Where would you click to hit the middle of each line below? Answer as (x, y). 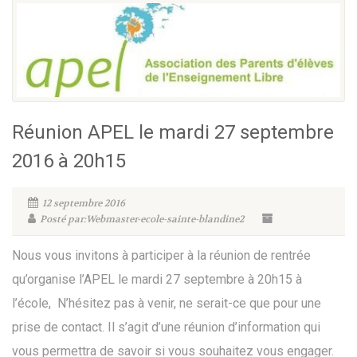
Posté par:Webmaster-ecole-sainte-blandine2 (142, 219)
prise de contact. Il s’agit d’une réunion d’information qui (166, 327)
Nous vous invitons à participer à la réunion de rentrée (161, 255)
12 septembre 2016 (84, 203)
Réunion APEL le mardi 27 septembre (173, 132)
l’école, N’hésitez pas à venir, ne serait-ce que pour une (167, 303)
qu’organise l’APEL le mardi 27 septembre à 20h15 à (157, 279)
